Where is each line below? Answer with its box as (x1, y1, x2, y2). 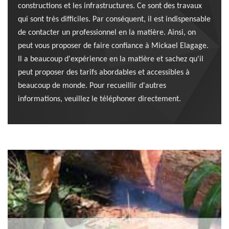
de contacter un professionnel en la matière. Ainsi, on (18, 28, 196, 37)
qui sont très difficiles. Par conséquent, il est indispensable (18, 15, 211, 24)
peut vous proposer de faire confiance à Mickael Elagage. (18, 41, 209, 50)
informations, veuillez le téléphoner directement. (18, 95, 181, 103)
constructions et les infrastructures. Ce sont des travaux (18, 2, 202, 10)
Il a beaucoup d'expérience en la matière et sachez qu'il (18, 55, 203, 63)
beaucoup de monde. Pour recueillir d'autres (18, 81, 166, 90)
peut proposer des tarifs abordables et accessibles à (18, 68, 190, 77)
